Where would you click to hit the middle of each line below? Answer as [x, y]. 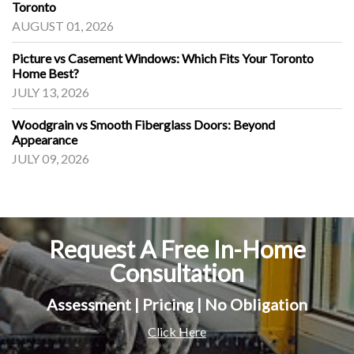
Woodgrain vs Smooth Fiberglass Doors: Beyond [143, 124]
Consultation [177, 272]
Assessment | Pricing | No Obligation [177, 304]
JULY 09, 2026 [51, 158]
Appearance [45, 139]
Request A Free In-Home [177, 249]
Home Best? [45, 73]
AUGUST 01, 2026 [63, 25]
